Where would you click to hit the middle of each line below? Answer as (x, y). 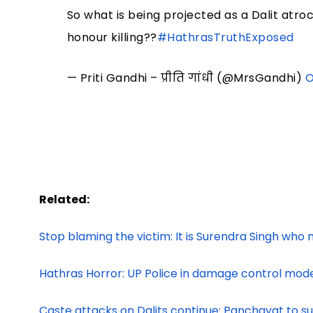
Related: (64, 200)
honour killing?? (112, 38)
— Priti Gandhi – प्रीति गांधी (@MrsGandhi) (186, 78)
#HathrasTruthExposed (225, 38)
